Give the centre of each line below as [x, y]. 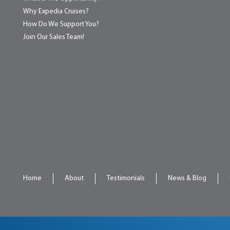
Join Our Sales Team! [54, 37]
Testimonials [126, 179]
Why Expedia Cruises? [56, 12]
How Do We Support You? [61, 25]
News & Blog [187, 179]
